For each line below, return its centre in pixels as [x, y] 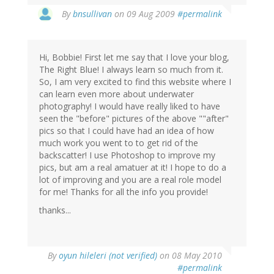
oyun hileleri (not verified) [108, 256]
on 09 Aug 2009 [145, 14]
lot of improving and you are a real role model [130, 180]
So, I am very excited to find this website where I [135, 82]
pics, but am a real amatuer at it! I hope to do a [133, 168]
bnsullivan [92, 14]
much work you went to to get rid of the [119, 143]
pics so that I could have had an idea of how [127, 131]
